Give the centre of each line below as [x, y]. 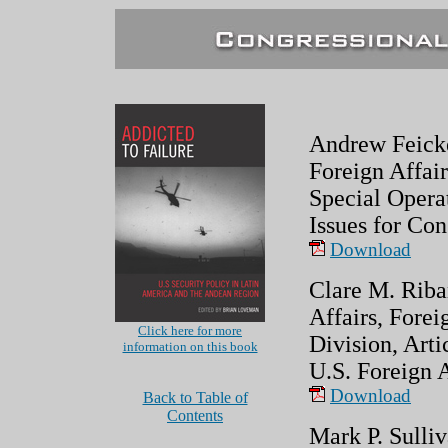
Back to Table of [195, 397]
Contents [195, 415]
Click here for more [190, 330]
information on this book [190, 346]
